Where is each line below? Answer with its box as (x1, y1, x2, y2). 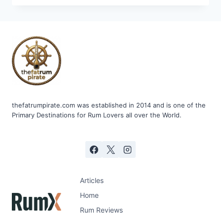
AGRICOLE (66, 1, 103, 10)
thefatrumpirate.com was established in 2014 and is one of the (12, 101, 206, 110)
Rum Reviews (80, 206, 123, 215)
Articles (80, 176, 104, 184)
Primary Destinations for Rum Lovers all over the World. (12, 111, 182, 119)
